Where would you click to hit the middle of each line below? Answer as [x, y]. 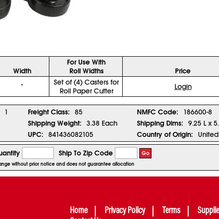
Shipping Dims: [160, 123]
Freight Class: [49, 112]
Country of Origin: [165, 134]
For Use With [86, 62]
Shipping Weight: [55, 123]
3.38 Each [102, 123]
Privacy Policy [125, 211]
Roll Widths [86, 71]
